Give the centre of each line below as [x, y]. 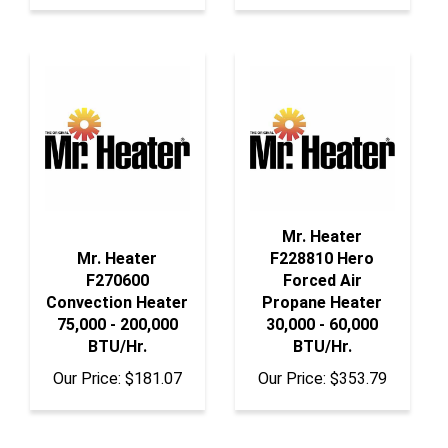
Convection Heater [117, 286]
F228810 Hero [322, 242]
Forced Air [322, 264]
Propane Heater [322, 286]
